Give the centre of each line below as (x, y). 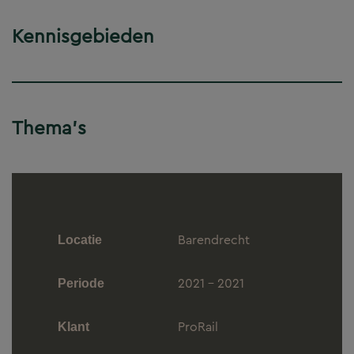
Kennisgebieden (83, 37)
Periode (81, 284)
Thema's (49, 128)
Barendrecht (214, 240)
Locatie (80, 240)
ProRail (198, 327)
